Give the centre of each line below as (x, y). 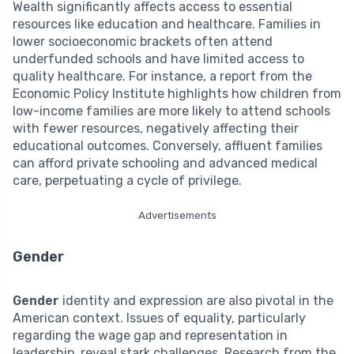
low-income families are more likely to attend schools (171, 111)
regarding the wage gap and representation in (150, 335)
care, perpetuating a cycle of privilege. (127, 180)
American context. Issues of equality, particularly (159, 318)
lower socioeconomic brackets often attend (143, 41)
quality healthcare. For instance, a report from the (162, 76)
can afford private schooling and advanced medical (165, 163)
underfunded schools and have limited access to (158, 58)
